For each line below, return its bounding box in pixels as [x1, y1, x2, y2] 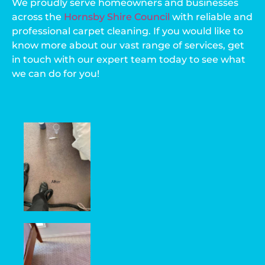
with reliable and [170, 11, 253, 22]
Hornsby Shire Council [64, 11, 170, 22]
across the [12, 11, 64, 22]
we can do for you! [12, 67, 99, 79]
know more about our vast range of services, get [12, 39, 244, 51]
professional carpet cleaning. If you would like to [12, 25, 243, 37]
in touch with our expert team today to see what [12, 53, 245, 65]
